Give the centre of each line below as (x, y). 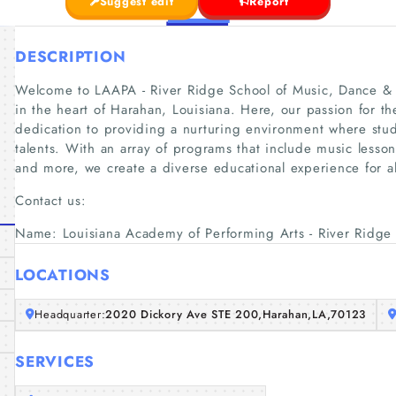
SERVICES (55, 362)
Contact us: (51, 201)
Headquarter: (70, 314)
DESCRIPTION (71, 57)
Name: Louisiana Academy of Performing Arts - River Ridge (203, 233)
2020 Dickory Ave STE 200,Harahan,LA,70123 (236, 314)
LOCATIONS (63, 274)
